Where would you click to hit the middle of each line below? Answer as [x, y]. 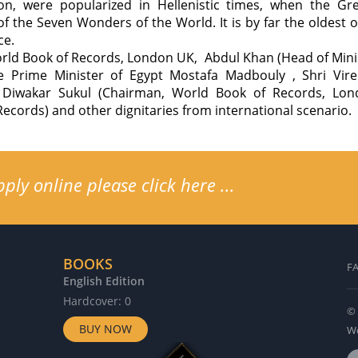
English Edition [104, 280]
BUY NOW [105, 328]
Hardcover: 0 [97, 300]
